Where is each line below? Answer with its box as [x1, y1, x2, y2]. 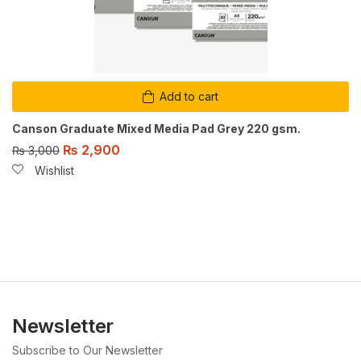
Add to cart [160, 89, 218, 103]
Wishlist [35, 163, 74, 177]
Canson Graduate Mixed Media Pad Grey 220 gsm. [12, 122, 301, 135]
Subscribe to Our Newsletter [12, 342, 163, 357]
